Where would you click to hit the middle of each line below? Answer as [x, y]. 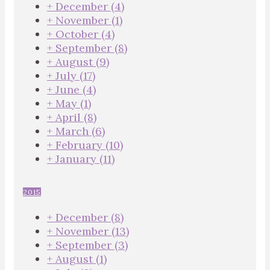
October [78, 34]
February [80, 145]
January [77, 159]
